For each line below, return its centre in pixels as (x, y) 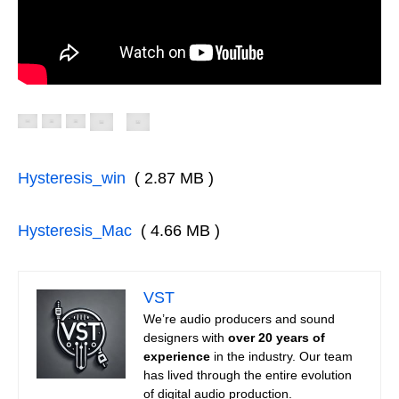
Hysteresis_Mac (75, 230)
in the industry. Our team (281, 356)
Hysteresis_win (72, 178)
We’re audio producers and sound (239, 318)
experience (177, 356)
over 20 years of (277, 337)
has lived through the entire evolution (248, 375)
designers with (186, 337)
